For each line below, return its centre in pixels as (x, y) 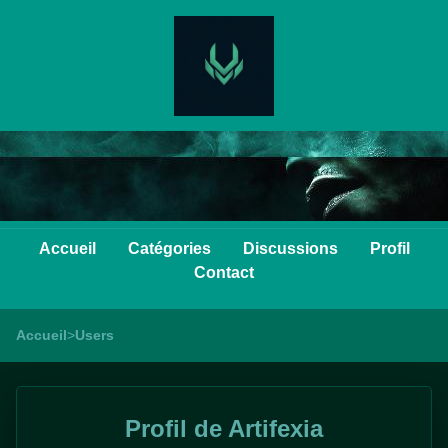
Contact (224, 272)
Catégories (169, 248)
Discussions (290, 248)
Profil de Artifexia (224, 428)
